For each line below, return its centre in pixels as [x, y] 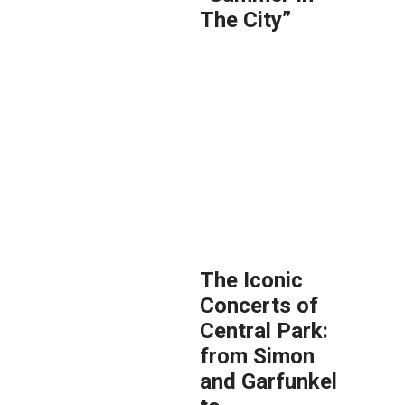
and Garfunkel [269, 381]
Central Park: [264, 331]
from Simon [258, 356]
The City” [246, 20]
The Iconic [252, 280]
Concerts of [259, 306]
